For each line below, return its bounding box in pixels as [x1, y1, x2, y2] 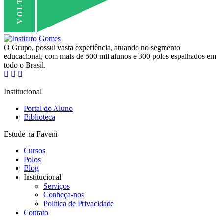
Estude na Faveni [4, 129, 57, 138]
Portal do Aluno [24, 104, 73, 112]
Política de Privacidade [43, 199, 114, 208]
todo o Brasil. [4, 60, 46, 69]
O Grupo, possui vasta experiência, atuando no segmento [4, 43, 180, 52]
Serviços [43, 181, 70, 190]
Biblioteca [24, 112, 55, 121]
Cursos [24, 146, 45, 155]
